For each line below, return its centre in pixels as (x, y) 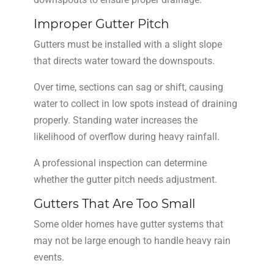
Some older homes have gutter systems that (128, 224)
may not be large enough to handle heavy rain (132, 240)
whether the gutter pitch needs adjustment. (125, 179)
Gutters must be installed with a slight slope (128, 44)
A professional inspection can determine (120, 163)
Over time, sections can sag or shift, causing (128, 87)
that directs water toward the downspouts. (124, 61)
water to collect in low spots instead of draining (135, 103)
